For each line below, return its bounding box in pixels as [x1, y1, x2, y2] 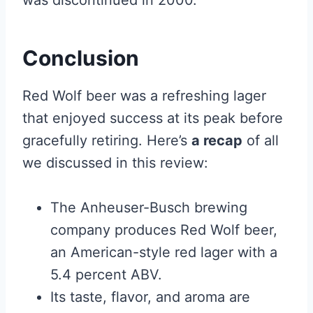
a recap [191, 132, 242, 150]
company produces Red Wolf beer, [50, 221, 277, 239]
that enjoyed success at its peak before [22, 110, 283, 127]
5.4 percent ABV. [50, 266, 162, 284]
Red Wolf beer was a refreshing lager [22, 87, 266, 105]
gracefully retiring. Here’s [22, 132, 191, 150]
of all [242, 132, 279, 150]
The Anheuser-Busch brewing [50, 199, 247, 217]
